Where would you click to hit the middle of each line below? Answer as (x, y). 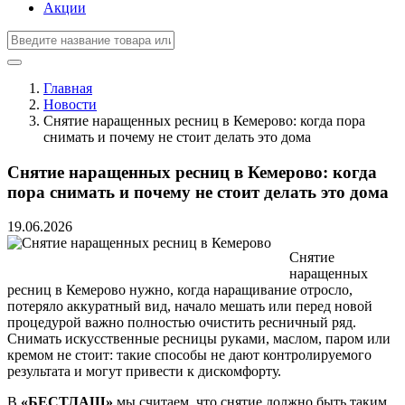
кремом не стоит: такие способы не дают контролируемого (189, 355)
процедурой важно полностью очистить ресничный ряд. (182, 323)
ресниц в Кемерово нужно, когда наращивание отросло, (180, 290)
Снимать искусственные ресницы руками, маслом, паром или (199, 339)
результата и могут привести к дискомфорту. (144, 372)
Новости (70, 104)
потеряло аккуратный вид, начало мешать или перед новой (190, 306)
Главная (68, 88)
